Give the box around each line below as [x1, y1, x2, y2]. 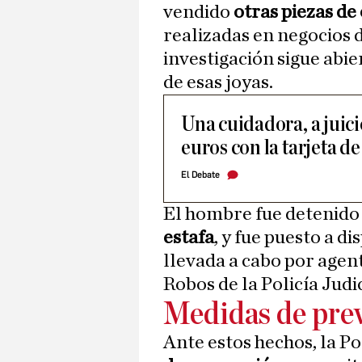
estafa [163, 228, 214, 248]
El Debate [181, 170, 220, 181]
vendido [163, 2, 234, 23]
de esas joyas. [163, 73, 273, 93]
